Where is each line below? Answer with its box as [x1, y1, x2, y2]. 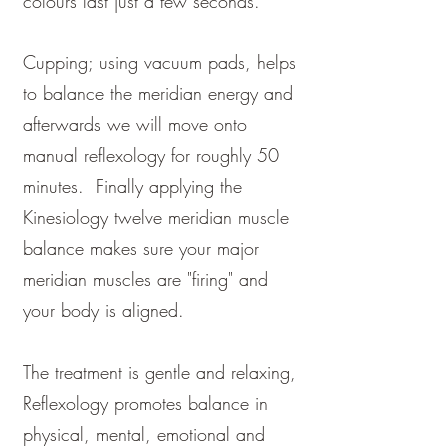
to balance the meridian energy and [23, 81, 293, 105]
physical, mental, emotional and [23, 422, 265, 446]
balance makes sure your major [23, 236, 259, 260]
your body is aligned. [23, 298, 190, 322]
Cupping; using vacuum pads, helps [23, 50, 296, 74]
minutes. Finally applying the [23, 174, 242, 198]
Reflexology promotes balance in [23, 391, 268, 415]
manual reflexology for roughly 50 [23, 143, 279, 167]
